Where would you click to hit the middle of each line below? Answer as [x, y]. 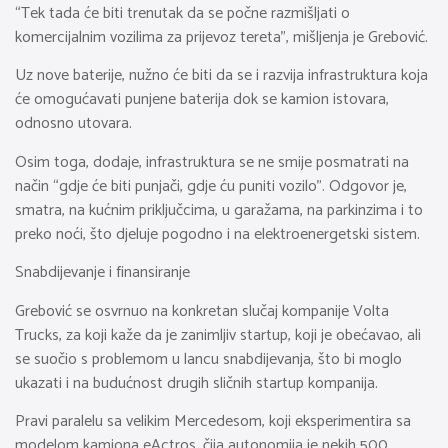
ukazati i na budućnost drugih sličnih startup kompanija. [196, 383]
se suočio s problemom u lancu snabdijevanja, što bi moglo [208, 359]
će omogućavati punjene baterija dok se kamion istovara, [202, 100]
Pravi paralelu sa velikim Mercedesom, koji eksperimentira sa [213, 421]
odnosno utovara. [73, 124]
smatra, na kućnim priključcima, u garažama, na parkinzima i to [219, 210]
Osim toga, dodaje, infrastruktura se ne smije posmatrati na [212, 162]
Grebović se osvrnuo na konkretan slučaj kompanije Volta [202, 311]
